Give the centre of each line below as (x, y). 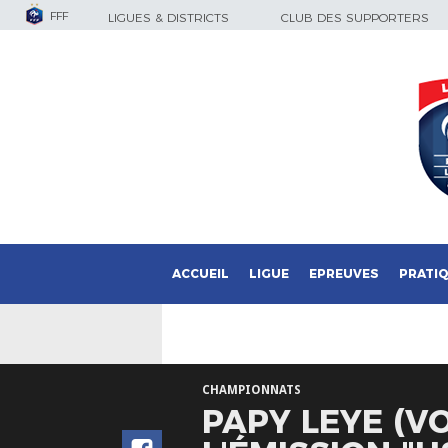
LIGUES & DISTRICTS (168, 17)
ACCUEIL (200, 273)
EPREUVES (344, 273)
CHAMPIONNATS (251, 390)
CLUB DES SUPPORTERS (355, 17)
